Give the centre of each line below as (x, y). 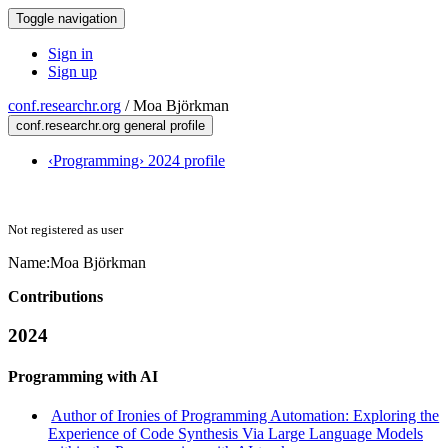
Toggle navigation (66, 18)
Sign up (72, 71)
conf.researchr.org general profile (110, 125)
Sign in (70, 53)
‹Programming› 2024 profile (136, 160)
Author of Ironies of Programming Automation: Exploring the (245, 416)
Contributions (55, 296)
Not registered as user (65, 229)
